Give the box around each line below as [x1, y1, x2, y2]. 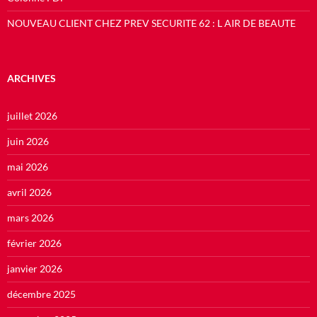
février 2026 [7, 236, 62, 249]
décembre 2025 [7, 287, 76, 300]
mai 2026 [7, 160, 48, 173]
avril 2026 [7, 185, 52, 198]
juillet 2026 [7, 109, 57, 122]
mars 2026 [7, 211, 54, 224]
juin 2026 [7, 134, 49, 147]
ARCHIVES [7, 71, 56, 84]
